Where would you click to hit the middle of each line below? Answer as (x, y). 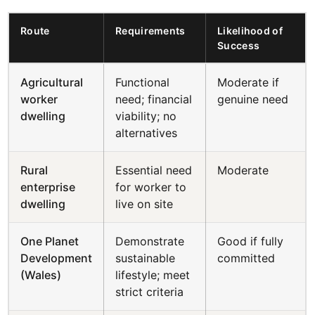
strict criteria (150, 292)
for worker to (151, 187)
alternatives (147, 133)
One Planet (50, 241)
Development (57, 258)
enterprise (48, 187)
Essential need (154, 170)
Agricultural (52, 82)
